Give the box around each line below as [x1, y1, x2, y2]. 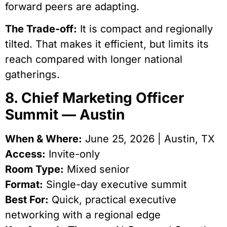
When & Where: [5, 132, 82, 145]
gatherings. [5, 68, 60, 81]
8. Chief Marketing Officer [5, 89, 184, 106]
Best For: [5, 193, 49, 206]
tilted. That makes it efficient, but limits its [5, 38, 209, 51]
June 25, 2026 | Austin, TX [82, 132, 215, 145]
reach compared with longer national [5, 53, 182, 66]
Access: [5, 147, 46, 160]
